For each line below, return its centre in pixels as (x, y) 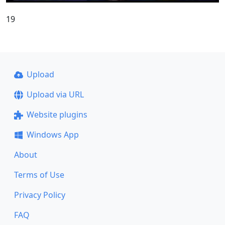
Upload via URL (55, 94)
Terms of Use (39, 175)
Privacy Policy (40, 195)
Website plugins (57, 115)
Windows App (52, 135)
